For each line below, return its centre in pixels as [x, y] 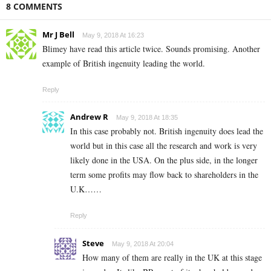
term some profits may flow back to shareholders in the [164, 175]
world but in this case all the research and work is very [164, 146]
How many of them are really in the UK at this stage [172, 258]
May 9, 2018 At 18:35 [147, 118]
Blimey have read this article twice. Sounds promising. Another [151, 49]
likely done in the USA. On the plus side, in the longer [164, 160]
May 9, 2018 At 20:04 [143, 244]
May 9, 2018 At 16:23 [113, 35]
